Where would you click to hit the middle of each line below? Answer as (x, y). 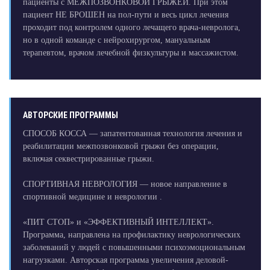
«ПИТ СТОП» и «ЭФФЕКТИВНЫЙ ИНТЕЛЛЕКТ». (118, 222)
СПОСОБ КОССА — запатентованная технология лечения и (132, 134)
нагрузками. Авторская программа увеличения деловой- (125, 260)
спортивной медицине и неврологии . (92, 197)
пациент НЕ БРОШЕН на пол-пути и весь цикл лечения (125, 15)
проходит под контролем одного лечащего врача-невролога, (131, 28)
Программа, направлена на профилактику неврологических (131, 235)
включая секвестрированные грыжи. (88, 159)
